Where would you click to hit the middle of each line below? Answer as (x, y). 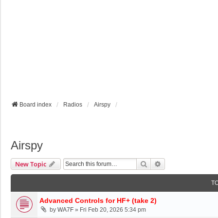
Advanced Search (187, 163)
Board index (36, 104)
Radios (73, 104)
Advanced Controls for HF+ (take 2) (98, 200)
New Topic (31, 164)
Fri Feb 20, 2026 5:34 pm (113, 209)
